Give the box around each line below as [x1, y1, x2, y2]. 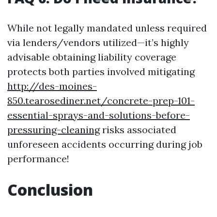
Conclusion [7, 179, 93, 200]
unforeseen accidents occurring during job [7, 138, 202, 150]
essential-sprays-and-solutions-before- [7, 109, 190, 121]
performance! [7, 153, 69, 165]
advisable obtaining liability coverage [7, 51, 176, 63]
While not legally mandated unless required [7, 22, 207, 34]
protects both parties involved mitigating [7, 65, 195, 77]
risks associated [100, 124, 176, 136]
